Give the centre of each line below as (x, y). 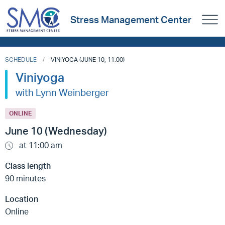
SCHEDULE (21, 60)
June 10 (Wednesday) (56, 131)
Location (22, 199)
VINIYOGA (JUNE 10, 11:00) (88, 60)
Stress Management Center (131, 20)
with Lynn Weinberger (62, 92)
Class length (28, 166)
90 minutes (25, 179)
